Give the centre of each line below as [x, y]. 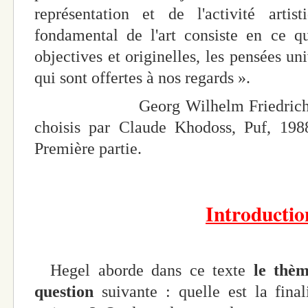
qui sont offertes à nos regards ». [142, 78]
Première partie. [88, 149]
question [68, 291]
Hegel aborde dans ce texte [144, 270]
